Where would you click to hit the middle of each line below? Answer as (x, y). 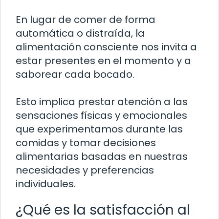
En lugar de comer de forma (86, 20)
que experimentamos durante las (99, 129)
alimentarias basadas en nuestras (102, 157)
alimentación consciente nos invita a (106, 47)
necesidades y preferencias (85, 170)
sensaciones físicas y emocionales (101, 116)
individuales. (46, 184)
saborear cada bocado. (75, 75)
